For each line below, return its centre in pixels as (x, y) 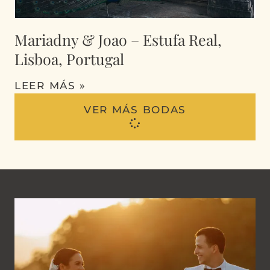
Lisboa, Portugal (69, 59)
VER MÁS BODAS (135, 110)
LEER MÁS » (50, 86)
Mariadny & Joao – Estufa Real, (118, 40)
